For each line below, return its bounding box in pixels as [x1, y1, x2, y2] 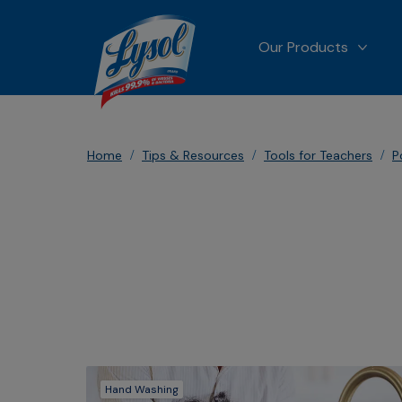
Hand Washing [105, 382, 179, 397]
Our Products [258, 38, 349, 57]
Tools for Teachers [264, 147, 372, 163]
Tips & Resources [142, 147, 244, 163]
